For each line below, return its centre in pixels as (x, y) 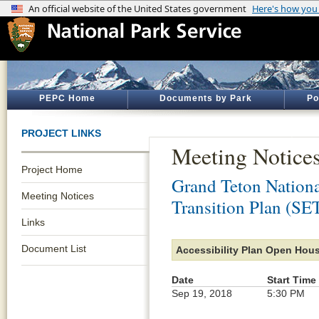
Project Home (52, 169)
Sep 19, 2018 (202, 293)
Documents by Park (206, 98)
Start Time (292, 280)
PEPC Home (67, 98)
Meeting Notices (58, 196)
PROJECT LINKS (61, 133)
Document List (54, 249)
